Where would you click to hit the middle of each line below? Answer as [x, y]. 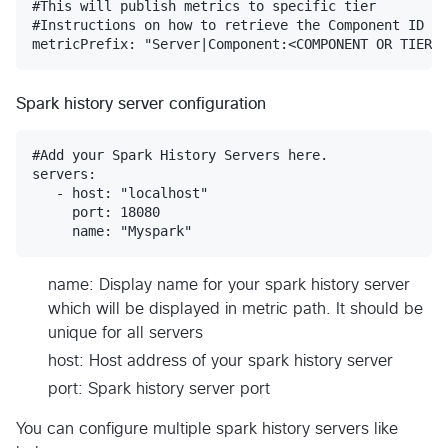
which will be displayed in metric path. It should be [235, 308]
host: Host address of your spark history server [220, 360]
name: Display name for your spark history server [229, 284]
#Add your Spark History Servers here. [180, 154]
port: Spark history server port [159, 388]
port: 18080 [96, 211]
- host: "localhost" [120, 192]
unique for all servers [125, 332]
